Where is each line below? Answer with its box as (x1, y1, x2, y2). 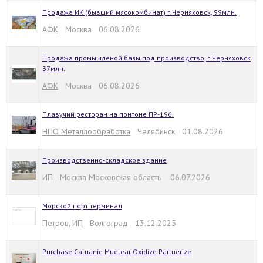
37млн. (42, 64, 65, 73)
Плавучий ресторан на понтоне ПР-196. (42, 110, 174, 119)
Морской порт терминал (42, 201, 122, 210)
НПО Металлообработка (42, 126, 130, 137)
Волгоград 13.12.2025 (83, 218, 176, 228)
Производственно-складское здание (42, 156, 167, 164)
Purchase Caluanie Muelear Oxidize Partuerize (42, 247, 191, 256)
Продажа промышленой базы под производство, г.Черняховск (42, 53, 251, 62)
